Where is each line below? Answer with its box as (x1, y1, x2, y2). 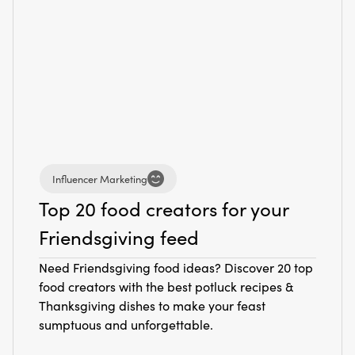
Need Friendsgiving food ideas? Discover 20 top (39, 259, 313, 277)
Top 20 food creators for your (39, 196, 288, 222)
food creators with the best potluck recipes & (39, 278, 293, 296)
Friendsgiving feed (39, 224, 199, 250)
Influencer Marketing (52, 171, 147, 185)
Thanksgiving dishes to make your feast (39, 297, 265, 315)
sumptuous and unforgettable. (39, 316, 213, 334)
